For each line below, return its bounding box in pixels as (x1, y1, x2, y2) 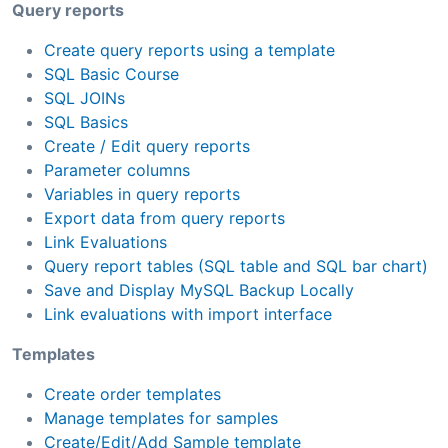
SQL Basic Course (44, 63, 179, 84)
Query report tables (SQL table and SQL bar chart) (44, 255, 428, 276)
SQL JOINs (44, 87, 125, 108)
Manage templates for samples (44, 407, 278, 428)
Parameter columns (44, 159, 190, 180)
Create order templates (44, 383, 221, 404)
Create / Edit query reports (44, 135, 250, 156)
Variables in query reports (44, 183, 240, 204)
